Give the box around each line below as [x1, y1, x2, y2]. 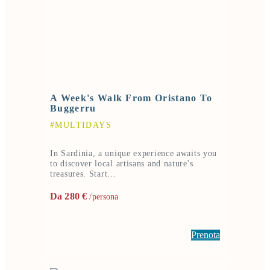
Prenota [191, 229, 220, 240]
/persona [87, 192, 119, 201]
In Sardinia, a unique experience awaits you [50, 148, 218, 158]
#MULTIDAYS [50, 120, 111, 130]
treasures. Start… [50, 169, 116, 178]
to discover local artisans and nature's [50, 159, 193, 168]
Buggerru [50, 102, 96, 113]
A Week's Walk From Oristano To [50, 92, 213, 103]
